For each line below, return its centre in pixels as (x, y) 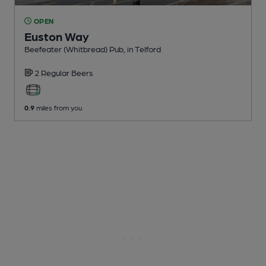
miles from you (58, 107)
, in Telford (142, 48)
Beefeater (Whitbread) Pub (74, 48)
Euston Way (57, 36)
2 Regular (53, 72)
